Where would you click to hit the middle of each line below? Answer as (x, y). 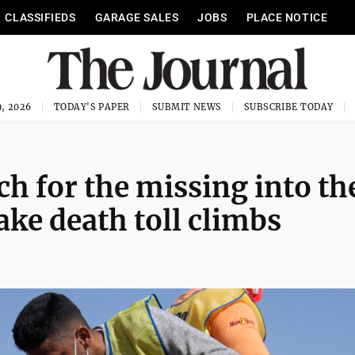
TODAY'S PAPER (92, 107)
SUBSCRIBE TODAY (288, 107)
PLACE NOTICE (287, 17)
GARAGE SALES (137, 17)
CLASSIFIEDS (40, 17)
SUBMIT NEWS (187, 107)
